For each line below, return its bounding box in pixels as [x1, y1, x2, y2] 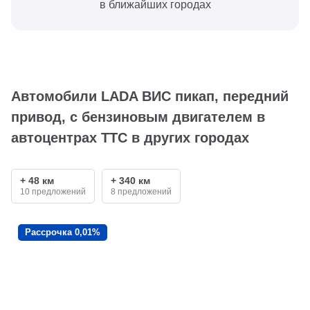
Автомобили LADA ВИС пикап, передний [11, 89, 289, 104]
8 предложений [111, 187, 172, 197]
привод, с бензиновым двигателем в [11, 109, 265, 125]
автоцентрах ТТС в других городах [11, 130, 249, 145]
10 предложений [20, 187, 86, 197]
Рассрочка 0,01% [25, 227, 100, 237]
